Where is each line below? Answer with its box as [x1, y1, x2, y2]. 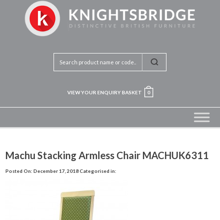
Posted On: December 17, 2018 [5, 167, 79, 174]
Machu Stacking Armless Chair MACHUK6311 [5, 149, 209, 162]
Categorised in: [80, 167, 117, 174]
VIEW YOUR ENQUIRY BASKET [67, 89, 142, 95]
